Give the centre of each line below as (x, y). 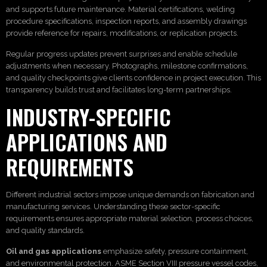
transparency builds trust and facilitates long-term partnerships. (119, 89)
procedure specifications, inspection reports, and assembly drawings (126, 21)
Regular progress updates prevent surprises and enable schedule (122, 54)
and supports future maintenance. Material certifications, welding (120, 10)
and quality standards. (45, 231)
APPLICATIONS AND (87, 142)
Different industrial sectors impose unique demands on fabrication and (130, 195)
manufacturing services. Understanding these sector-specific (113, 207)
